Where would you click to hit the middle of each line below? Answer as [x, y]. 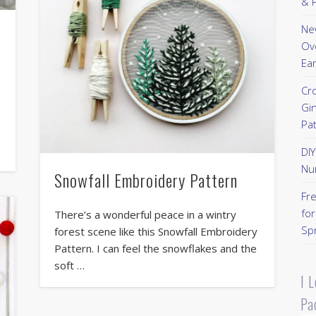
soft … [69, 266]
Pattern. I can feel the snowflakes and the [155, 249]
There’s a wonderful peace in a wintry [145, 215]
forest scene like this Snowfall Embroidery [156, 232]
